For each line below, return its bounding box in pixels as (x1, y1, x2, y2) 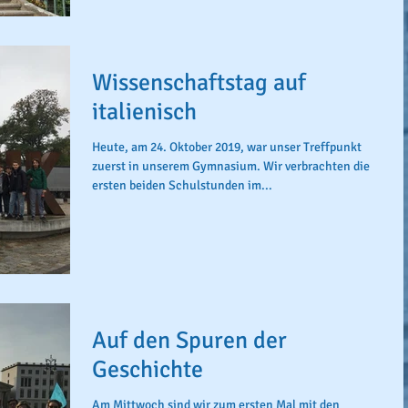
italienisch (92, 97, 197, 127)
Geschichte (92, 354, 203, 384)
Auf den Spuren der (92, 325, 287, 355)
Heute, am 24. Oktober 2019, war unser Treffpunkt (92, 139, 362, 155)
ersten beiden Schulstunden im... (92, 178, 272, 193)
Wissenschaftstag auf (92, 68, 306, 97)
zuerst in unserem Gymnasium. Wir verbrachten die (92, 158, 370, 174)
